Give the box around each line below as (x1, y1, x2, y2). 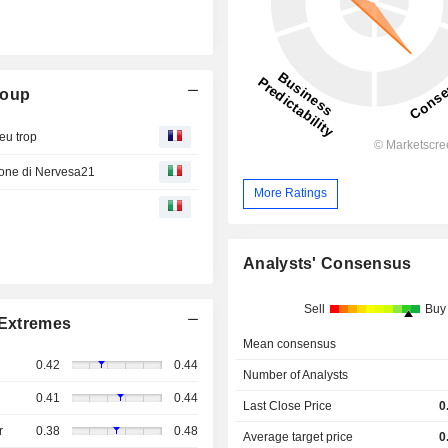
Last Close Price (243, 398, 333, 413)
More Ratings (254, 186, 328, 201)
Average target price (243, 429, 354, 444)
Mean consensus (243, 336, 337, 351)
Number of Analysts (243, 367, 349, 382)
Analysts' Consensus (243, 254, 412, 272)
